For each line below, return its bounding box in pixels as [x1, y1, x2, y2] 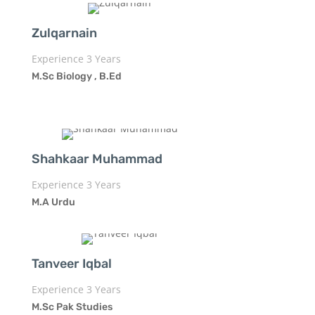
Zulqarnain [31, 25, 97, 41]
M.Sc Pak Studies [31, 300, 112, 313]
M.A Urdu [31, 195, 75, 208]
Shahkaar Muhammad [31, 150, 162, 167]
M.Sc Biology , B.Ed [31, 70, 122, 82]
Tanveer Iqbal [31, 255, 112, 271]
